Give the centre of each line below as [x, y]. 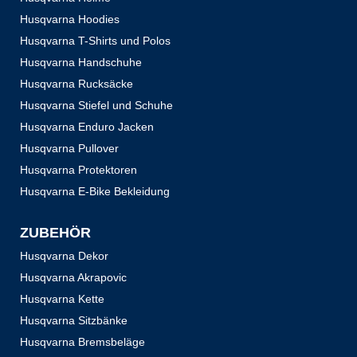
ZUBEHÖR [55, 232]
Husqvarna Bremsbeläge [82, 341]
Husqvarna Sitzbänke [74, 320]
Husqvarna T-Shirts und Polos [95, 40]
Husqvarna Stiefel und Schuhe [96, 105]
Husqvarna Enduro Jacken [87, 126]
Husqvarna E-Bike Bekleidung [95, 191]
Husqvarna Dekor [64, 255]
